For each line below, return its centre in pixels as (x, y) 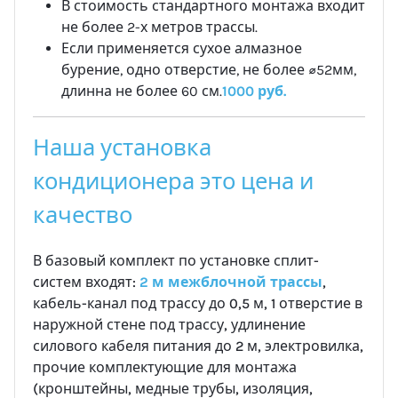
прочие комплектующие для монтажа (165, 367)
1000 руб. (254, 91)
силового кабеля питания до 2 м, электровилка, (198, 346)
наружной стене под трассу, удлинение (169, 324)
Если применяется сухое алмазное (182, 48)
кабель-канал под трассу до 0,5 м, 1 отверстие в (198, 303)
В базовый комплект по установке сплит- (176, 260)
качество (83, 215)
